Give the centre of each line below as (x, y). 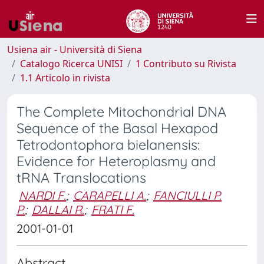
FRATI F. (113, 209)
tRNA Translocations (81, 178)
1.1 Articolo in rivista (65, 78)
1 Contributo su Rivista (186, 64)
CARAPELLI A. (110, 195)
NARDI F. (42, 195)
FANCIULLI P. (187, 195)
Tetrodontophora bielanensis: (108, 145)
